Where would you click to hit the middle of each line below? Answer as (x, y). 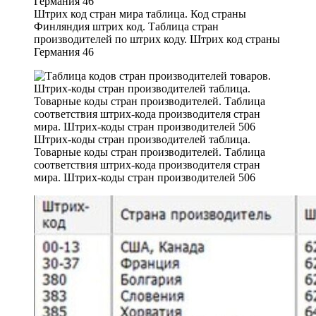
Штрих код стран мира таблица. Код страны (140, 13)
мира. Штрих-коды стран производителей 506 (145, 177)
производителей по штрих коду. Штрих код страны (157, 39)
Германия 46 (64, 51)
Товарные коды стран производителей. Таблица (150, 152)
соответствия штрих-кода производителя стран (147, 164)
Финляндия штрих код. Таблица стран (126, 26)
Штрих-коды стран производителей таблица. (142, 139)
